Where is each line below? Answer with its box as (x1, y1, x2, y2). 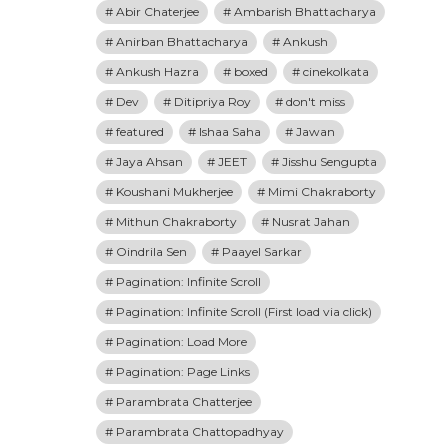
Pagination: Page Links (116, 364, 250, 379)
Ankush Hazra (116, 64, 199, 79)
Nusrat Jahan (272, 214, 350, 229)
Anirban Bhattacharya (116, 34, 248, 49)
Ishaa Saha (199, 124, 261, 139)
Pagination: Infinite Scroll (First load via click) (116, 304, 372, 319)
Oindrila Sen (116, 244, 187, 259)
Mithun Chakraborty (116, 214, 237, 229)
